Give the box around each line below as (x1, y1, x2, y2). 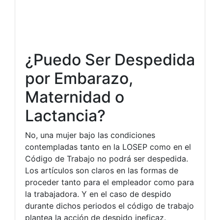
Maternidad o (25, 87, 124, 107)
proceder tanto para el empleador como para (25, 177, 194, 187)
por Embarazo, (25, 68, 133, 88)
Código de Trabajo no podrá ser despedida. (25, 153, 188, 164)
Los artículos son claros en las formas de (25, 165, 178, 175)
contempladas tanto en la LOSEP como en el (25, 141, 191, 152)
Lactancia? (25, 106, 106, 125)
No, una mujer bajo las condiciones (25, 130, 155, 140)
